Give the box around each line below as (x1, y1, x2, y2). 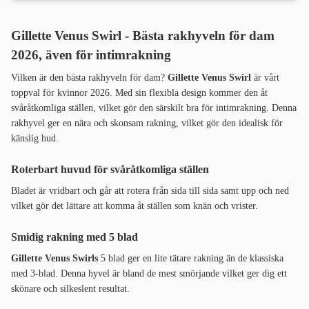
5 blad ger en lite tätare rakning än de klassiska (101, 253, 283, 264)
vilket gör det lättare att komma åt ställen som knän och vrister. (11, 201, 261, 212)
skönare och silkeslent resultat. (11, 283, 130, 295)
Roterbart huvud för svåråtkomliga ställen (11, 163, 209, 176)
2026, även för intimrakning (11, 48, 171, 63)
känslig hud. (11, 133, 59, 144)
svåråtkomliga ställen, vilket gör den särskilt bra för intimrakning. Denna (11, 103, 297, 114)
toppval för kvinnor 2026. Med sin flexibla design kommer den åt (11, 88, 268, 99)
